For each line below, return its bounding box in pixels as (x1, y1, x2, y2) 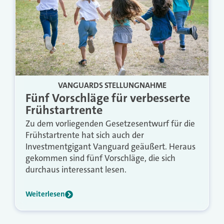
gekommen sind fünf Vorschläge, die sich (25, 152, 175, 164)
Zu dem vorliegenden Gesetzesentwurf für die (25, 118, 195, 129)
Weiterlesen (25, 189, 65, 199)
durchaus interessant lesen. (25, 164, 126, 175)
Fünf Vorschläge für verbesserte (25, 90, 190, 106)
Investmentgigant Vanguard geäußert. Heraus (25, 141, 195, 152)
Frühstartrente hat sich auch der (25, 129, 144, 141)
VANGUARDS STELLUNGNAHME (57, 80, 166, 91)
